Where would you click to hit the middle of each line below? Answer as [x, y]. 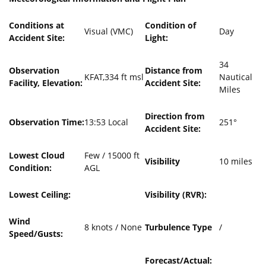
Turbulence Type [178, 227]
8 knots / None [113, 227]
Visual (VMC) [109, 31]
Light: [156, 38]
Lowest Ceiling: [40, 194]
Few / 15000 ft [112, 155]
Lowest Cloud [37, 155]
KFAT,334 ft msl [114, 77]
